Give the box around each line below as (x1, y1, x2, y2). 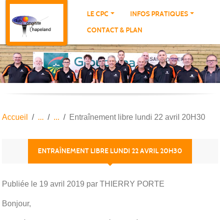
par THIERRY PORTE (84, 179, 165, 188)
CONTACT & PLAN (87, 26, 143, 34)
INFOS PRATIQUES (130, 10, 189, 18)
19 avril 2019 (39, 179, 84, 188)
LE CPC (87, 10, 109, 18)
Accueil (2, 112, 28, 121)
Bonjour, (2, 199, 31, 208)
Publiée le (2, 179, 39, 188)
